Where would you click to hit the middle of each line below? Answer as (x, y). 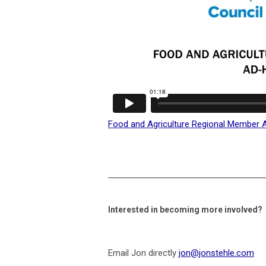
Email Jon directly (143, 253)
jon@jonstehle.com (216, 253)
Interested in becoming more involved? (185, 209)
